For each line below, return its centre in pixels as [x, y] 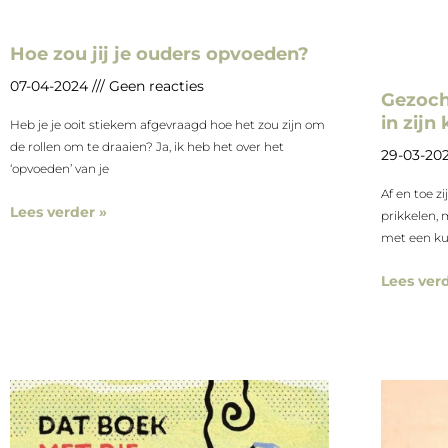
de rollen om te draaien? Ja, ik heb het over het [147, 147]
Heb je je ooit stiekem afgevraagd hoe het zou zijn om [167, 125]
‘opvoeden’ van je [59, 169]
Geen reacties [154, 86]
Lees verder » [58, 212]
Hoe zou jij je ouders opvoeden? [159, 54]
